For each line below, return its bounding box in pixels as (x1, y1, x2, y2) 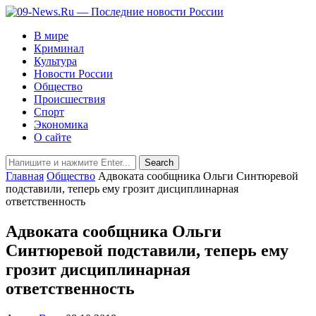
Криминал (34, 42, 84, 54)
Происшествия (34, 93, 105, 105)
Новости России (34, 68, 113, 80)
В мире (34, 30, 68, 42)
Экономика (34, 119, 88, 130)
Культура (34, 55, 77, 67)
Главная (6, 170, 44, 182)
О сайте (34, 131, 71, 143)
